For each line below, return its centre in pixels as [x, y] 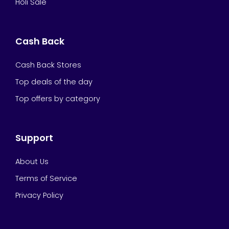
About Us [32, 162]
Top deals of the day [54, 82]
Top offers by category [58, 99]
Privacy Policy [39, 195]
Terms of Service [46, 178]
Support [34, 138]
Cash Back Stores [48, 65]
